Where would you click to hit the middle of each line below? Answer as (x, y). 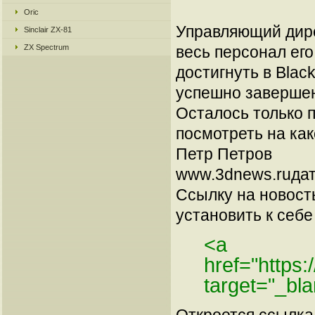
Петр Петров (224, 154)
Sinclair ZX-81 (48, 30)
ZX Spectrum (46, 47)
